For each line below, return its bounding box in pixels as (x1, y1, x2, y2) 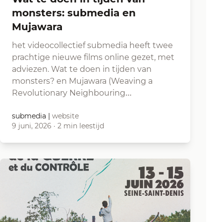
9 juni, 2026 (12, 121, 52, 130)
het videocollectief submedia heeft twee (12, 41, 173, 50)
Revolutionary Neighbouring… (12, 88, 132, 98)
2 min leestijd (57, 121, 104, 130)
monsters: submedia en (12, 7, 136, 19)
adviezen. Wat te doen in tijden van (12, 64, 152, 74)
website (52, 111, 79, 120)
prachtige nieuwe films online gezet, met (12, 53, 174, 62)
